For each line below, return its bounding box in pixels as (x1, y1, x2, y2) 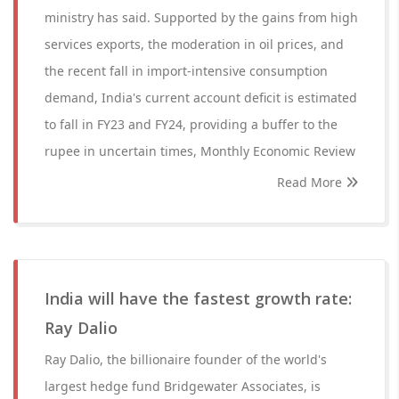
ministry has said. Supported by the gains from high (45, 9, 358, 26)
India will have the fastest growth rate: (45, 288, 352, 309)
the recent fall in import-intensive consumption (45, 62, 328, 79)
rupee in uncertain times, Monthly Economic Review (45, 142, 355, 159)
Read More (277, 174, 346, 191)
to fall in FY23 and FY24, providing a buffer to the (45, 116, 338, 133)
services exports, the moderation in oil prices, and (45, 36, 344, 53)
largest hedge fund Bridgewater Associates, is (45, 378, 321, 395)
